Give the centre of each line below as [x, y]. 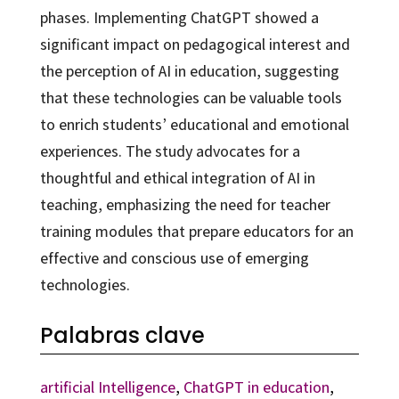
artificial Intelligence [107, 387]
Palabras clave [122, 335]
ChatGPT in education [256, 387]
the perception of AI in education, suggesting [189, 70]
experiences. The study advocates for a [170, 151]
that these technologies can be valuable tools [191, 97]
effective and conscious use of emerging [174, 257]
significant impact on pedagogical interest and [195, 44]
